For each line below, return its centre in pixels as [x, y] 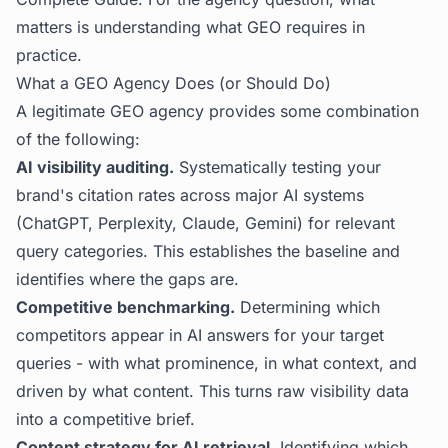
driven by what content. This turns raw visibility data [212, 391]
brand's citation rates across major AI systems [190, 195]
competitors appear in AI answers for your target [200, 335]
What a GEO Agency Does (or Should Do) [173, 83]
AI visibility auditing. [95, 167]
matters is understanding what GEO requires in [190, 27]
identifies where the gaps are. [127, 279]
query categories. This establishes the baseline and [208, 251]
